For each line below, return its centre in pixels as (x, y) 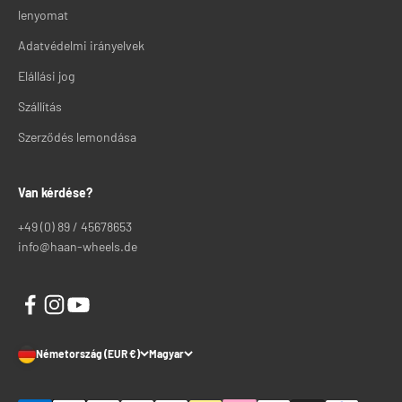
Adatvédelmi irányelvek (81, 45)
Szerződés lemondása (77, 136)
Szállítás (40, 106)
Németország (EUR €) (88, 354)
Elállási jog (46, 75)
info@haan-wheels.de (78, 246)
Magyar (166, 354)
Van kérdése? (55, 192)
